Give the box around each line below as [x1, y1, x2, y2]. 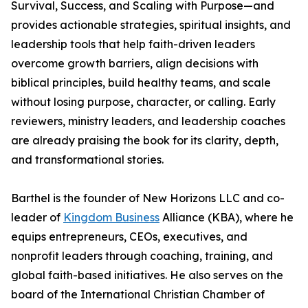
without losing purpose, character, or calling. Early [11, 95, 276, 109]
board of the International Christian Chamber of [11, 287, 265, 302]
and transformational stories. [11, 153, 164, 167]
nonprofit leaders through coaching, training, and [11, 249, 273, 263]
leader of [11, 210, 63, 225]
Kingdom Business [63, 210, 159, 225]
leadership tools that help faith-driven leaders [11, 37, 255, 52]
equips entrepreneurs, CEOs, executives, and [11, 230, 247, 244]
